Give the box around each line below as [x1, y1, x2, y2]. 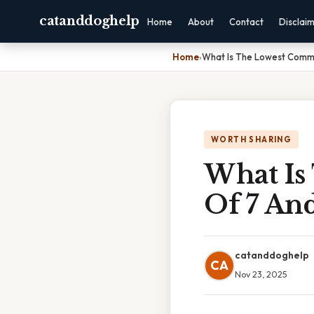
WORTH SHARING [211, 135, 292, 144]
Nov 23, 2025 [235, 268, 287, 280]
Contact [229, 16, 264, 27]
